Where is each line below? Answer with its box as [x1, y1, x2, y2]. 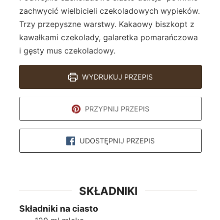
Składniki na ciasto [19, 203, 98, 214]
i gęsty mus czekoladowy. [19, 45, 120, 55]
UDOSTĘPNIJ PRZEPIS [78, 136, 155, 145]
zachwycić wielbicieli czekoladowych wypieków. [19, 5, 200, 16]
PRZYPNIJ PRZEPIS [83, 104, 150, 113]
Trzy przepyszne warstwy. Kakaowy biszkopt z [19, 19, 194, 29]
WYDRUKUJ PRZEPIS [80, 72, 153, 81]
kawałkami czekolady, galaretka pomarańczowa [19, 32, 198, 42]
